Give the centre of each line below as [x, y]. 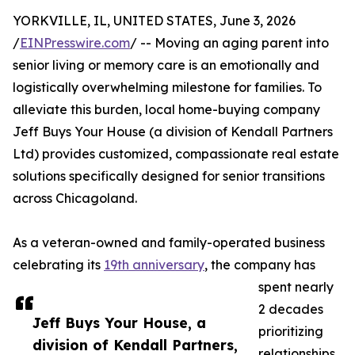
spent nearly [296, 287]
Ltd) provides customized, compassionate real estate [176, 154]
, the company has [260, 265]
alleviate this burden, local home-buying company [166, 110]
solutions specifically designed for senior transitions [169, 176]
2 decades [291, 309]
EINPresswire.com [75, 43]
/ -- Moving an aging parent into [229, 43]
